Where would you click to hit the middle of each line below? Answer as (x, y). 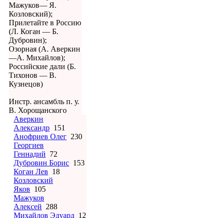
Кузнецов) (26, 84)
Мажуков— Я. (33, 5)
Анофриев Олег (40, 137)
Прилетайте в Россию (45, 23)
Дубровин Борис (41, 163)
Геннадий (30, 154)
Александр (32, 128)
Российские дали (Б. (42, 67)
